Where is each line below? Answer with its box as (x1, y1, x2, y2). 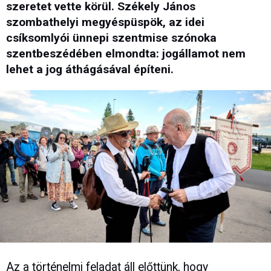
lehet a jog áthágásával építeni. (6, 62, 174, 77)
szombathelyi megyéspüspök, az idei (6, 15, 204, 30)
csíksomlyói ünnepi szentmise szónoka (6, 31, 217, 45)
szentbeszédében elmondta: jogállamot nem (6, 47, 246, 61)
